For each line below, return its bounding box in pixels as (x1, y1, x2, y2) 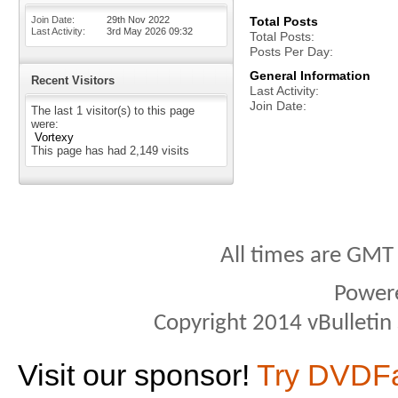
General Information (250, 68, 370, 83)
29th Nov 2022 (107, 14, 170, 25)
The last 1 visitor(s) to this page (31, 104, 195, 117)
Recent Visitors (31, 74, 115, 87)
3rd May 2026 (107, 26, 169, 36)
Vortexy (35, 131, 74, 144)
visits (158, 144, 189, 157)
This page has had (31, 144, 130, 157)
